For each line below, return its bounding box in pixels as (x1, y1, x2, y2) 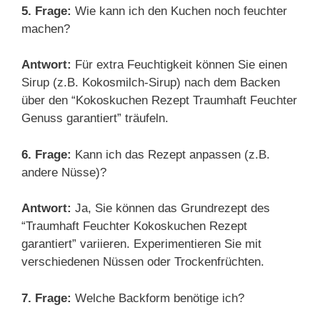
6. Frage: (21, 147, 71, 161)
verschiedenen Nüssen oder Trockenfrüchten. (21, 255, 264, 269)
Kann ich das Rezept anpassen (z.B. (71, 147, 270, 161)
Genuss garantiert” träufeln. (21, 111, 169, 125)
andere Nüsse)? (21, 165, 106, 179)
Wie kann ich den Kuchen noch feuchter (71, 4, 287, 18)
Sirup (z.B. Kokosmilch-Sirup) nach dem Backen (21, 76, 280, 89)
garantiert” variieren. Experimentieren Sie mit (21, 237, 261, 251)
